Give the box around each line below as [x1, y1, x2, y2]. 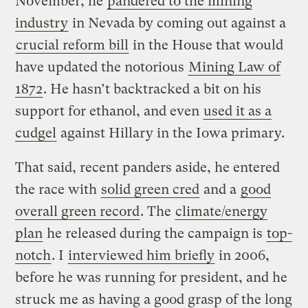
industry [15, 14, 69, 31]
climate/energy [175, 203, 268, 219]
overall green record [15, 203, 140, 219]
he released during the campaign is [43, 225, 267, 241]
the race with [15, 181, 101, 197]
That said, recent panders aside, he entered [15, 159, 280, 175]
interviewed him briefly [68, 247, 215, 263]
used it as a [203, 102, 272, 119]
